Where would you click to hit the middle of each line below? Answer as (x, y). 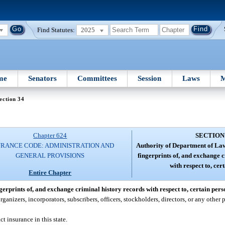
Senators (42, 78)
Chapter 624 (50, 136)
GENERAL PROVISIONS (50, 156)
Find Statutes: (56, 30)
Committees (97, 78)
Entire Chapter (50, 172)
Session (150, 78)
